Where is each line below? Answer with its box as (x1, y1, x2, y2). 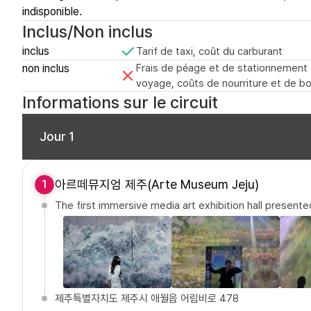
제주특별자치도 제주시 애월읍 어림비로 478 (55, 292, 239, 305)
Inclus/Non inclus (22, 22, 153, 42)
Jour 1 (40, 129, 74, 144)
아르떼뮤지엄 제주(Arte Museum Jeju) (55, 177, 259, 192)
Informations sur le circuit (22, 92, 218, 113)
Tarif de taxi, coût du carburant (136, 45, 283, 58)
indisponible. (22, 5, 82, 19)
